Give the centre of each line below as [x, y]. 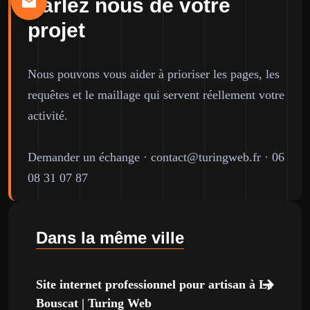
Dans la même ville [110, 238]
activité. [48, 116]
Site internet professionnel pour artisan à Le [154, 284]
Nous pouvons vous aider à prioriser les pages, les [154, 74]
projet [56, 30]
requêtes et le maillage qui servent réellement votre [156, 95]
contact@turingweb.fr [206, 157]
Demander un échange [84, 157]
